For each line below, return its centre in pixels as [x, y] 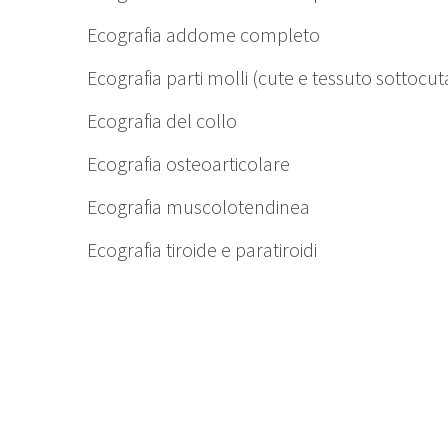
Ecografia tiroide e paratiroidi [202, 250]
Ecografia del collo [162, 121]
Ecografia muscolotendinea [198, 207]
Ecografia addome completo [203, 35]
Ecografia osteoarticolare [188, 164]
